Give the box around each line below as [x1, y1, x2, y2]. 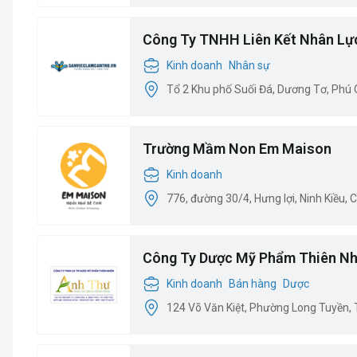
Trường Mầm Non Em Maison [143, 140, 331, 157]
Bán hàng [229, 277, 277, 290]
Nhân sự [229, 58, 270, 72]
